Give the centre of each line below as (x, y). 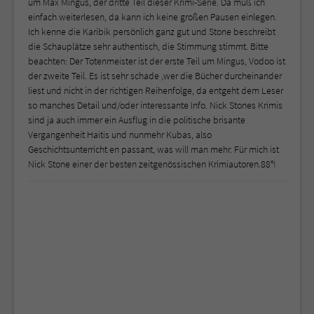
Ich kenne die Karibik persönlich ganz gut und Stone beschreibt (152, 32)
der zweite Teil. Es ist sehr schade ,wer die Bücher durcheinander (155, 76)
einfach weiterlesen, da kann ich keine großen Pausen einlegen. (152, 17)
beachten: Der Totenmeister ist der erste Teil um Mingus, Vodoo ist (157, 61)
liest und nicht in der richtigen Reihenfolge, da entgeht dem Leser (156, 91)
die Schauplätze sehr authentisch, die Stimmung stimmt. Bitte (148, 47)
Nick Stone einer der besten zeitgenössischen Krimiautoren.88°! (152, 164)
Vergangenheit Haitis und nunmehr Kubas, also (120, 135)
